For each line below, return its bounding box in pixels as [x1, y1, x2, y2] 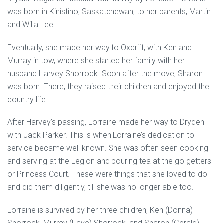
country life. [7, 94, 48, 104]
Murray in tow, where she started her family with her [7, 55, 185, 65]
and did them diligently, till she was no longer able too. [7, 182, 194, 192]
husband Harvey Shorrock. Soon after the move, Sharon [7, 68, 203, 78]
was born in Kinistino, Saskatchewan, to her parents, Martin [7, 6, 211, 16]
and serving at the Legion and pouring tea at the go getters [7, 156, 211, 166]
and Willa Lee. [7, 19, 55, 29]
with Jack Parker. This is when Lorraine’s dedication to [7, 130, 194, 140]
